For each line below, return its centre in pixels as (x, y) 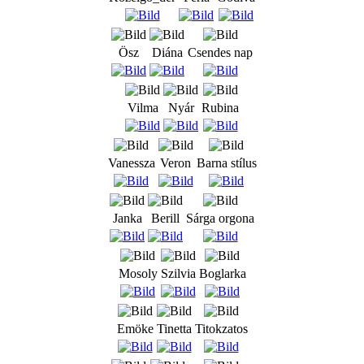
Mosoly (138, 273)
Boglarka (222, 273)
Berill (165, 218)
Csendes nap (220, 52)
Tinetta (174, 328)
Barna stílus (226, 162)
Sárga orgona (220, 218)
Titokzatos (221, 328)
